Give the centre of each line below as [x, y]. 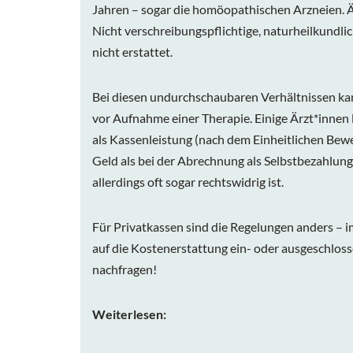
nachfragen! [124, 269]
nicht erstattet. [132, 52]
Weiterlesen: [129, 314]
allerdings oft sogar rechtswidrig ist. [188, 182]
